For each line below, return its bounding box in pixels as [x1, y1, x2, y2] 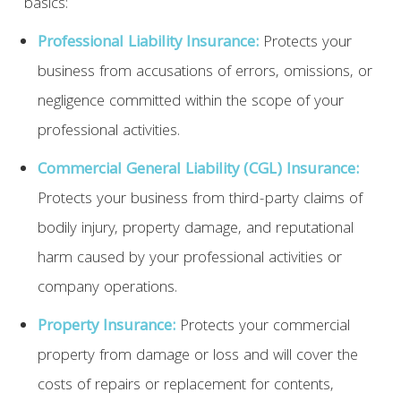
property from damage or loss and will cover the [37, 344, 358, 371]
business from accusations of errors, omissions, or [37, 60, 372, 87]
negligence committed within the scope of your [37, 90, 344, 116]
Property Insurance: [37, 314, 175, 341]
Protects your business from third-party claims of [37, 187, 363, 214]
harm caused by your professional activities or [37, 246, 342, 273]
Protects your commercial [175, 314, 350, 341]
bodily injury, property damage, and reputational [37, 217, 354, 243]
